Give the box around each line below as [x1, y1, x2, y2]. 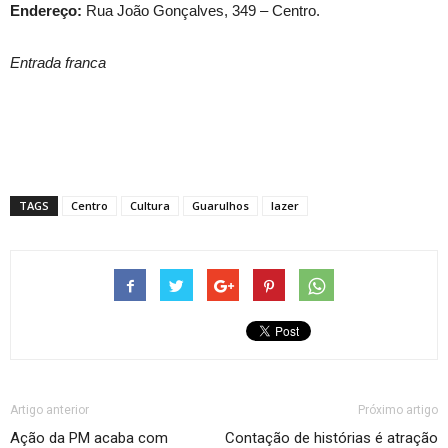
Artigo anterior [10, 403, 89, 418]
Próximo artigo [358, 403, 438, 418]
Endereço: [10, 2, 82, 20]
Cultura [130, 198, 170, 214]
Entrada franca [10, 54, 106, 72]
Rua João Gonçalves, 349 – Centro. [82, 2, 320, 20]
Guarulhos [192, 198, 249, 214]
